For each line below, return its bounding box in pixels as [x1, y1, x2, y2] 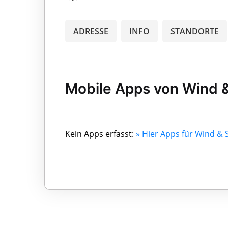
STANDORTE [170, 25, 219, 37]
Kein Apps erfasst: [65, 128, 136, 139]
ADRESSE [73, 25, 108, 37]
